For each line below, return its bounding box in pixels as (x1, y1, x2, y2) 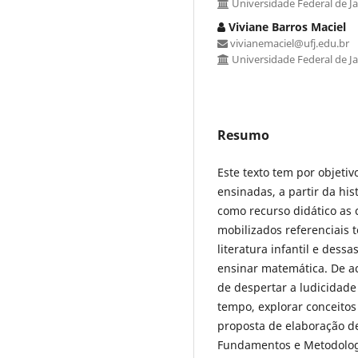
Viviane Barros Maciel (225, 18, 346, 34)
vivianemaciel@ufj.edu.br (228, 35, 349, 50)
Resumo (217, 125, 269, 144)
